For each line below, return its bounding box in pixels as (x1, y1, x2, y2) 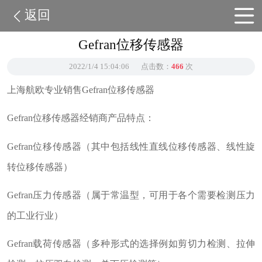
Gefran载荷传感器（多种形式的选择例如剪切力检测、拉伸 (6, 239, 256, 249)
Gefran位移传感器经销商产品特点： (6, 113, 154, 123)
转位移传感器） (6, 161, 73, 172)
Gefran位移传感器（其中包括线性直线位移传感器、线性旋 (6, 141, 256, 151)
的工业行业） (6, 210, 63, 220)
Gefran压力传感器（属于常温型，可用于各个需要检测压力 (6, 189, 256, 200)
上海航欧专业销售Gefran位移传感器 (6, 84, 154, 95)
